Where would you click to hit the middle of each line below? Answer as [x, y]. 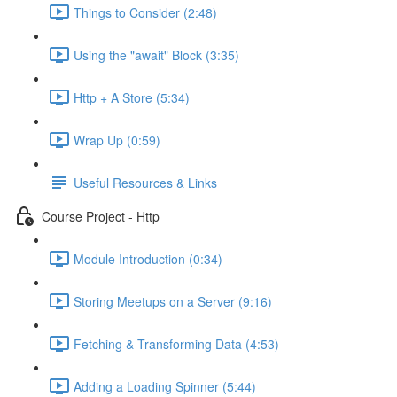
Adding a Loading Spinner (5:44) [165, 386]
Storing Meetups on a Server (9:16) [173, 301]
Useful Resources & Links [145, 182]
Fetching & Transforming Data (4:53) [176, 343]
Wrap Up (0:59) [117, 140]
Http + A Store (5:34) [132, 97]
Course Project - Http [101, 216]
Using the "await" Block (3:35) [156, 54]
